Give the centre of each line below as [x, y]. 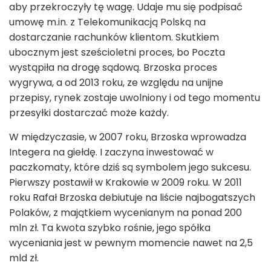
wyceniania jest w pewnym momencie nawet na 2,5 [131, 243]
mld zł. [25, 258]
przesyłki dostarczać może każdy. [90, 113]
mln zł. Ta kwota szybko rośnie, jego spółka [110, 228]
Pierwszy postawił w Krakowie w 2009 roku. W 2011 [126, 183]
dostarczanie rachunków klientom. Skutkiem [114, 38]
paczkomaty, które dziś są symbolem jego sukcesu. [130, 168]
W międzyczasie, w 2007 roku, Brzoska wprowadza [128, 137]
